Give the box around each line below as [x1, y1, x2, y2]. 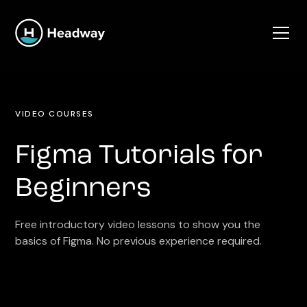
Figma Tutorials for [15, 143, 264, 170]
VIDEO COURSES [15, 108, 94, 119]
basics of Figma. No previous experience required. [15, 234, 262, 248]
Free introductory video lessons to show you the [15, 217, 261, 232]
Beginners [15, 175, 152, 203]
